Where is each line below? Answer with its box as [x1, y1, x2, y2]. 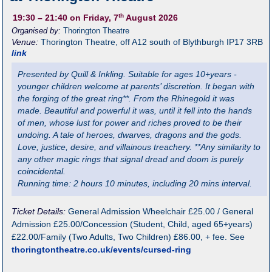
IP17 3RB [226, 36, 263, 47]
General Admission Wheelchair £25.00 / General [68, 206, 254, 217]
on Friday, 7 [67, 13, 119, 22]
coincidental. [18, 167, 66, 177]
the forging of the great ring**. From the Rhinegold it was [18, 94, 235, 104]
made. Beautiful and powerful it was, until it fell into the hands [18, 106, 253, 116]
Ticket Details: [12, 206, 69, 217]
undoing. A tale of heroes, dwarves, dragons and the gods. [18, 131, 242, 140]
